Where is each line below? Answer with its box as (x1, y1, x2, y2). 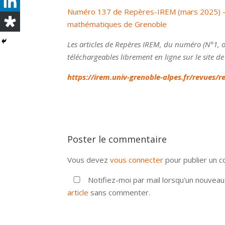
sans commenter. (88, 187, 151, 197)
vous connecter (110, 155, 164, 165)
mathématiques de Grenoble (67, 19, 167, 29)
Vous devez (67, 155, 110, 165)
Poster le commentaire (67, 133, 167, 145)
